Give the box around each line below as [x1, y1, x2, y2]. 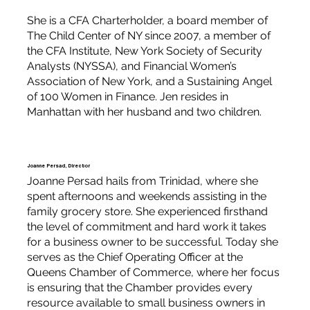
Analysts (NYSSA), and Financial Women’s [26, 60, 237, 73]
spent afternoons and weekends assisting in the [26, 190, 266, 203]
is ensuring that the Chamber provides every [26, 281, 253, 295]
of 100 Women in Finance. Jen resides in [26, 90, 228, 104]
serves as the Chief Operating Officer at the [26, 250, 243, 264]
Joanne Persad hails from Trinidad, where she [26, 174, 258, 188]
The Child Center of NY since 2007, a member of [26, 29, 271, 43]
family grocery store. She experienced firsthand [26, 205, 268, 219]
